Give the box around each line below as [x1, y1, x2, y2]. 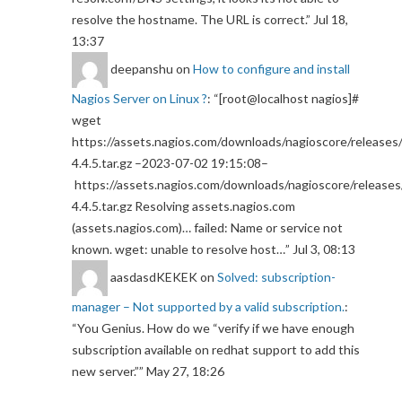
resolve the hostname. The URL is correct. [72, 12, 306, 28]
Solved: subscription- [217, 268, 336, 284]
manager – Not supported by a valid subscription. [72, 299, 345, 315]
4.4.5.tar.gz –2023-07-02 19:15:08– [72, 155, 268, 171]
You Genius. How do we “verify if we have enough [77, 320, 354, 336]
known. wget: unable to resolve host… [72, 241, 285, 258]
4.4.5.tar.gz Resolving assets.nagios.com [72, 198, 295, 214]
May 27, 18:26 [146, 363, 224, 380]
